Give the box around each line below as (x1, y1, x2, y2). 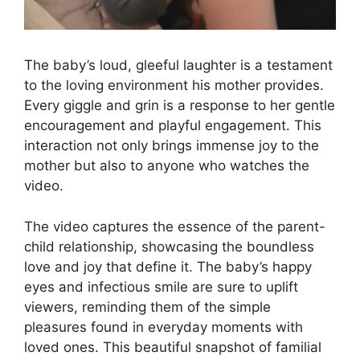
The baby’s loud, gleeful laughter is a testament (24, 57, 333, 74)
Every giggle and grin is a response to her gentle (24, 97, 335, 114)
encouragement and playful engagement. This (24, 117, 321, 134)
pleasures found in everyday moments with (24, 318, 303, 335)
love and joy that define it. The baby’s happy (24, 258, 312, 275)
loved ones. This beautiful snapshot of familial (24, 338, 321, 355)
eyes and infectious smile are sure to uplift (24, 278, 298, 295)
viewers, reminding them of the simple (24, 298, 271, 315)
